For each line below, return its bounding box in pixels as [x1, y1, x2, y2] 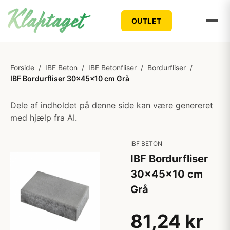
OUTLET [131, 16, 162, 25]
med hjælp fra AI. [10, 112, 77, 123]
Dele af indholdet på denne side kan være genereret [10, 100, 213, 110]
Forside [10, 63, 34, 72]
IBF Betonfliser [88, 63, 137, 72]
